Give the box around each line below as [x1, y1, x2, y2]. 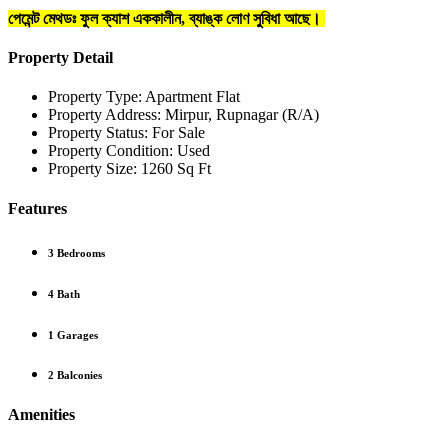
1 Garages [48, 328, 98, 341]
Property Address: [48, 106, 161, 124]
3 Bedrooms [48, 246, 105, 259]
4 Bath [48, 287, 80, 300]
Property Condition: [48, 142, 173, 160]
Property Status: [48, 124, 152, 142]
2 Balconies [48, 369, 102, 382]
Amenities [8, 406, 75, 424]
